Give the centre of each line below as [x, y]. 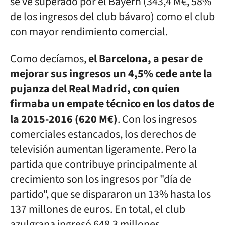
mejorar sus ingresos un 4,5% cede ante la [111, 74]
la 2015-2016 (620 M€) [64, 119]
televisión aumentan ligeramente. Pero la [103, 149]
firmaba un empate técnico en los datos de [112, 104]
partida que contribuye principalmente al [104, 164]
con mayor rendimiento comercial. [89, 32]
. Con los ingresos [157, 119]
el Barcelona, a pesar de [146, 59]
